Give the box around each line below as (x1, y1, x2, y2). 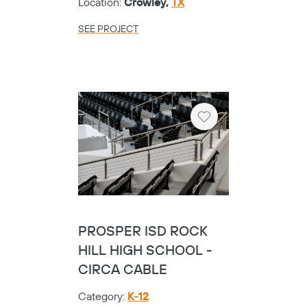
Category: (78, 289, 127, 304)
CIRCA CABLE (78, 261, 167, 279)
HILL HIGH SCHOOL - (78, 242, 212, 260)
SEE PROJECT (78, 23, 138, 36)
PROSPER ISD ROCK (78, 223, 208, 241)
